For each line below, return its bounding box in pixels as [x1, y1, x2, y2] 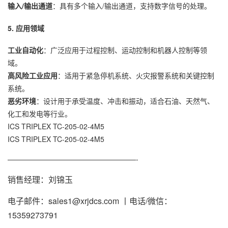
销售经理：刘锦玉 [8, 173, 73, 185]
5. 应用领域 [8, 23, 44, 34]
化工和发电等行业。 [8, 108, 72, 119]
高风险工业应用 [8, 70, 58, 80]
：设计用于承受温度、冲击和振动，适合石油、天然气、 [36, 95, 214, 106]
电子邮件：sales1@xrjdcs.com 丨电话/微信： [8, 194, 172, 207]
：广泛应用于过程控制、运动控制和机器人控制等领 [43, 44, 207, 55]
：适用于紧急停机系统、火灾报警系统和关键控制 [58, 70, 214, 80]
